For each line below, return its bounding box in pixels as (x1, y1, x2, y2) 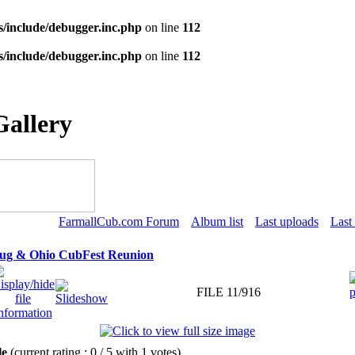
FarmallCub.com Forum (59, 215, 179, 228)
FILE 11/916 (197, 285, 261, 299)
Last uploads (255, 215, 319, 228)
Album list (191, 215, 243, 228)
